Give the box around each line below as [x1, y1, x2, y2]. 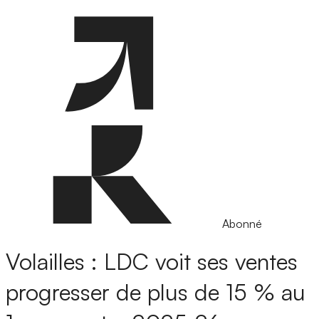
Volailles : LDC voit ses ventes [6, 247, 298, 276]
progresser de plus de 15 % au [6, 278, 305, 307]
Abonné [222, 216, 262, 231]
